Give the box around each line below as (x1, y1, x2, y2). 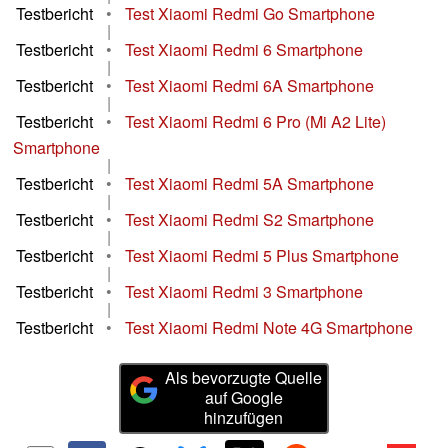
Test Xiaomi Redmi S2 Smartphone (125, 208, 374, 232)
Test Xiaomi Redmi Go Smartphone (125, 2, 375, 26)
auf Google (204, 386, 283, 410)
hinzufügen (204, 406, 284, 430)
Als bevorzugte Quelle (165, 366, 323, 390)
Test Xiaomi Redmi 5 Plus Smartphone (125, 244, 399, 268)
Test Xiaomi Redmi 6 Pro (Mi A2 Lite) (125, 110, 386, 134)
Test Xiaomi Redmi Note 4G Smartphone (125, 316, 413, 340)
